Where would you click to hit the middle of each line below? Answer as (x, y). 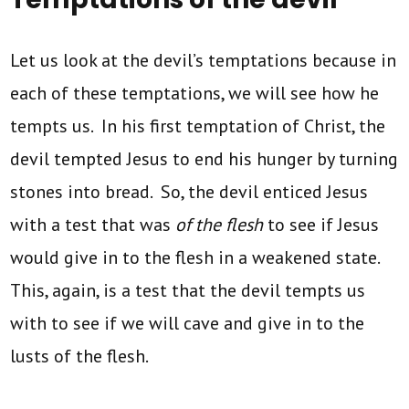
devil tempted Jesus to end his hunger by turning (204, 158)
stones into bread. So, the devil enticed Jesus (189, 191)
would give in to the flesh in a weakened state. (197, 257)
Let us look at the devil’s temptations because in (204, 60)
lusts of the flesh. (80, 356)
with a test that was (93, 224)
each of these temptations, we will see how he (195, 93)
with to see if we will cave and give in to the (188, 323)
